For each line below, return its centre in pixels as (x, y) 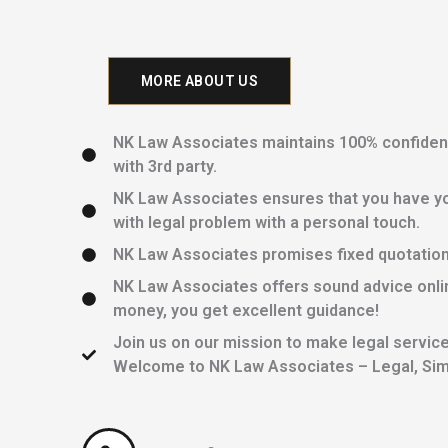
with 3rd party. (164, 166)
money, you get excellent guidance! (245, 310)
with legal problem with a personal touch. (266, 222)
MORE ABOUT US (200, 80)
